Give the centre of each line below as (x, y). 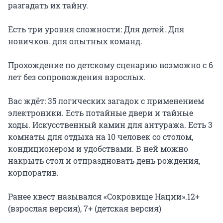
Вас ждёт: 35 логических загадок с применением (106, 101)
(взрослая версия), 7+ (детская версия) (85, 208)
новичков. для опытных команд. (75, 41)
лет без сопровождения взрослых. (77, 77)
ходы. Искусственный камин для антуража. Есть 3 (110, 124)
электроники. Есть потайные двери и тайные (101, 112)
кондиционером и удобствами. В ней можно (98, 148)
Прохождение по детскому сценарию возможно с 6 (111, 65)
